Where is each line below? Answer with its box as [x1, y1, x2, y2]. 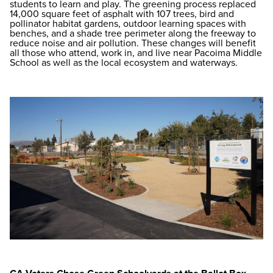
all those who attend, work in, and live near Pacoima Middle [10, 46, 262, 59]
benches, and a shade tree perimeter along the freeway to [10, 27, 256, 40]
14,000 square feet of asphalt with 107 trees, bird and [10, 7, 234, 20]
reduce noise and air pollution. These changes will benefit [10, 37, 256, 49]
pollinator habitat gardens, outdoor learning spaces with [10, 17, 246, 30]
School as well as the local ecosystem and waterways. [10, 56, 238, 69]
